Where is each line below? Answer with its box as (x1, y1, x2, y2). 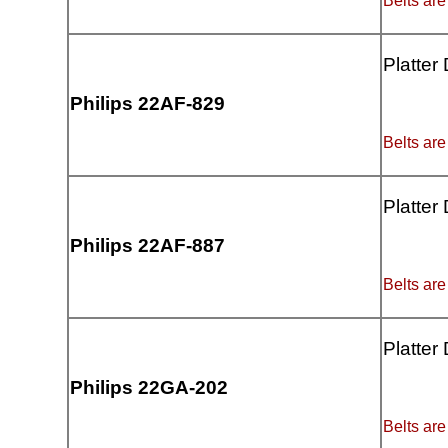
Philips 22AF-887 (70, 235, 226, 257)
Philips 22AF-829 (70, 93, 226, 115)
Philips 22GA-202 (70, 377, 229, 399)
